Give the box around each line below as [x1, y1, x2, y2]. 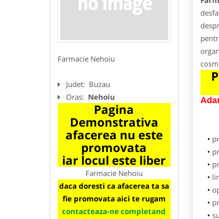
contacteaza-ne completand [62, 206, 166, 216]
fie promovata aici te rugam [62, 193, 166, 203]
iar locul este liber [62, 152, 166, 168]
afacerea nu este [65, 126, 163, 143]
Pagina [94, 101, 134, 117]
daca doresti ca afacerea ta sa [59, 180, 169, 191]
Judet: [66, 79, 87, 89]
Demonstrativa [69, 113, 158, 130]
